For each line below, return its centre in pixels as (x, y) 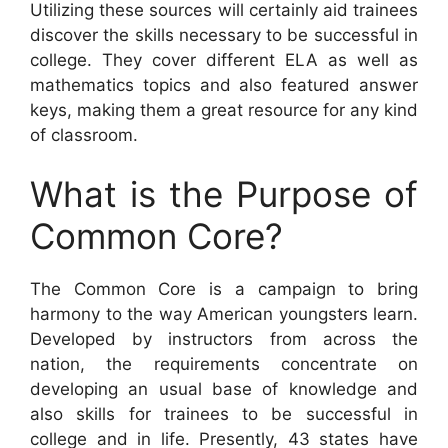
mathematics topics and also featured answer (224, 84)
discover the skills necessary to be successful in (224, 34)
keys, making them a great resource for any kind (224, 109)
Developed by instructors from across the (224, 339)
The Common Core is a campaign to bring (224, 289)
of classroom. (84, 134)
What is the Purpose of (224, 194)
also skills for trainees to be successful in (224, 414)
